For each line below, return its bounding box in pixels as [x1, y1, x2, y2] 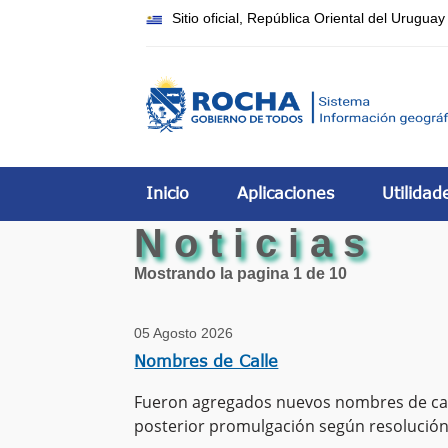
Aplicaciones [237, 184, 335, 202]
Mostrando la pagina [134, 265, 294, 282]
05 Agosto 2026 [134, 325, 234, 341]
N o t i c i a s [134, 221, 366, 265]
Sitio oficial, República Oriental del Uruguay [172, 11, 446, 26]
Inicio [146, 184, 190, 202]
